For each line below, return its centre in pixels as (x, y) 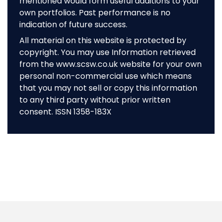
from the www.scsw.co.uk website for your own (111, 64)
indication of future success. (73, 25)
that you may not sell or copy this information (108, 88)
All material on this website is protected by (103, 41)
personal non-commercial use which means (106, 76)
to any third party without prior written (95, 100)
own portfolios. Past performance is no (95, 13)
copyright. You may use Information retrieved (108, 53)
